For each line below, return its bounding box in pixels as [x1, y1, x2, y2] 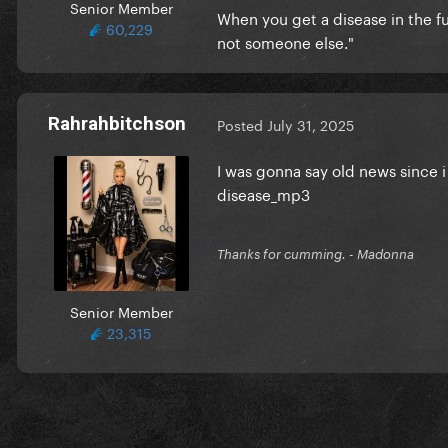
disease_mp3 [217, 180, 310, 205]
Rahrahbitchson [48, 111, 186, 135]
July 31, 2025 [267, 113, 354, 136]
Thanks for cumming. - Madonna [217, 245, 414, 262]
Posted [217, 113, 267, 136]
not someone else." [217, 28, 354, 53]
